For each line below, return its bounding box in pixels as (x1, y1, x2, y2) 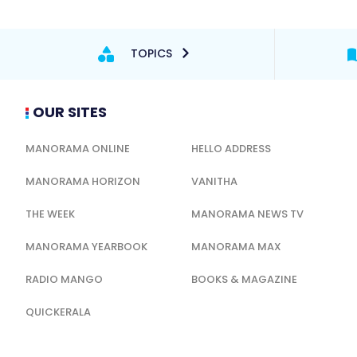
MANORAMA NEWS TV (191, 206, 304, 222)
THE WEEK (25, 206, 75, 222)
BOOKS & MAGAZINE (191, 271, 298, 287)
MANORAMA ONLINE (25, 140, 130, 156)
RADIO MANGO (25, 271, 103, 287)
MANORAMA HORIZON (25, 173, 140, 189)
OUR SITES (33, 101, 107, 122)
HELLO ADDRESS (191, 140, 272, 156)
